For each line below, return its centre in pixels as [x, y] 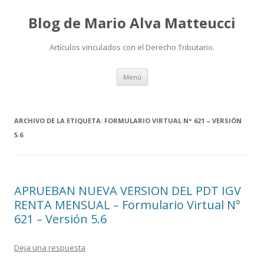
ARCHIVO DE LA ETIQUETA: [59, 121]
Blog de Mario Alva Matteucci [132, 23]
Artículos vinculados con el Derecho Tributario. [132, 47]
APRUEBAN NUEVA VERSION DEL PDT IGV [128, 191]
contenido [167, 89]
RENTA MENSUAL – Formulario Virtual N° [127, 205]
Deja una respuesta [50, 247]
